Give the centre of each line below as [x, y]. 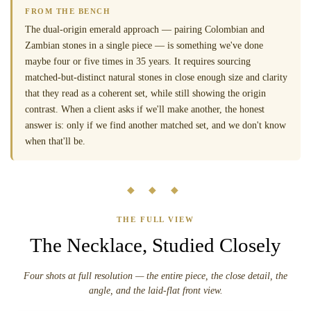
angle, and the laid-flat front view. [155, 290]
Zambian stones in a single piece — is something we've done [144, 45]
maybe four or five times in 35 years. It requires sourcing [138, 61]
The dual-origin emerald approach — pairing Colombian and [145, 29]
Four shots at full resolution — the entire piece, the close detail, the [155, 276]
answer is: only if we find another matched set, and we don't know [155, 125]
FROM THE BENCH [68, 11]
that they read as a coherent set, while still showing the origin [145, 93]
